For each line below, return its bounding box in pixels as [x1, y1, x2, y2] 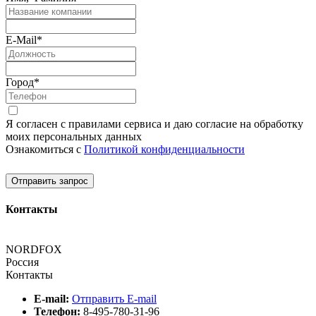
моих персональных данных [6, 130, 142, 142]
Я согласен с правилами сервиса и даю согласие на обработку [6, 117, 303, 130]
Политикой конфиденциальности [84, 142, 245, 155]
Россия [6, 256, 39, 269]
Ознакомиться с [6, 142, 84, 155]
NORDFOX [6, 243, 62, 256]
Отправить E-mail [72, 293, 157, 305]
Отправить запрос [11, 175, 88, 186]
